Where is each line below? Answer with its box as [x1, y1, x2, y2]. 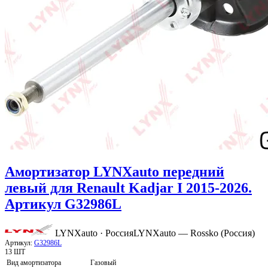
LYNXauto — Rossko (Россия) [133, 228, 255, 239]
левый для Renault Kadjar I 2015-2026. [5, 180, 252, 196]
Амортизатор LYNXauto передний [5, 164, 224, 180]
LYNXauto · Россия [55, 228, 133, 239]
